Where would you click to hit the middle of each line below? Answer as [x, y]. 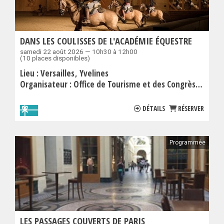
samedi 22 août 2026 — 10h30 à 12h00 [79, 52]
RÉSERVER [191, 108]
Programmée [187, 143]
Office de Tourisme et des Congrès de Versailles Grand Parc [134, 84]
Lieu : [30, 73]
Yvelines [94, 73]
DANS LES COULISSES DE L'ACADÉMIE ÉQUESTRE [106, 41]
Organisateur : [47, 84]
